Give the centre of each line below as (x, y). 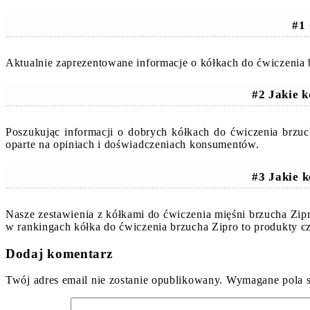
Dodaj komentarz (59, 253)
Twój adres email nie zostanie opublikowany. (115, 280)
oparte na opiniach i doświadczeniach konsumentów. (133, 145)
